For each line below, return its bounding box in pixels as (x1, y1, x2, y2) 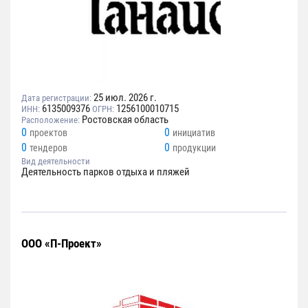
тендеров (30, 142, 67, 154)
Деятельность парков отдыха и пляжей (21, 166, 190, 179)
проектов (30, 127, 67, 139)
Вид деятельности (21, 156, 90, 167)
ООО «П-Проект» (21, 236, 102, 251)
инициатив (173, 127, 215, 139)
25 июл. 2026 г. (93, 91, 157, 104)
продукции (173, 142, 216, 154)
